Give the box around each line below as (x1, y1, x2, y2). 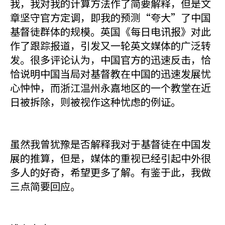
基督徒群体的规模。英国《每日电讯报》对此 (10, 24, 211, 39)
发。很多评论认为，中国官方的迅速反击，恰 (10, 52, 211, 67)
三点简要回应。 (10, 179, 80, 193)
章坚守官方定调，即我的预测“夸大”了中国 (10, 10, 211, 25)
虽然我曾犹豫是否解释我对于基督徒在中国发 (10, 137, 211, 151)
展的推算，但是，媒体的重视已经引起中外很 (10, 151, 211, 165)
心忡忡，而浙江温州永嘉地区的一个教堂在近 (10, 80, 211, 95)
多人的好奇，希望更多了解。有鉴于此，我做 (10, 165, 211, 179)
